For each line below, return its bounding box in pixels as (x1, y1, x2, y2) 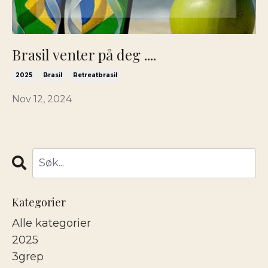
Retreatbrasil (73, 71, 117, 79)
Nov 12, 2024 (12, 93, 72, 105)
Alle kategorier (12, 216, 91, 230)
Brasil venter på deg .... (12, 44, 156, 64)
